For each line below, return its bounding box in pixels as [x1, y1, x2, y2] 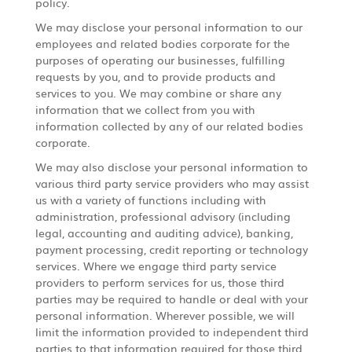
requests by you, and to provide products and [35, 68, 276, 84]
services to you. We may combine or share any [35, 84, 281, 101]
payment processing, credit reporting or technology [35, 240, 308, 257]
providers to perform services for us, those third [35, 273, 284, 290]
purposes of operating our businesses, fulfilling [35, 51, 285, 68]
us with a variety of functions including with [35, 191, 266, 207]
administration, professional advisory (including [35, 207, 291, 224]
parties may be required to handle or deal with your [35, 290, 308, 306]
